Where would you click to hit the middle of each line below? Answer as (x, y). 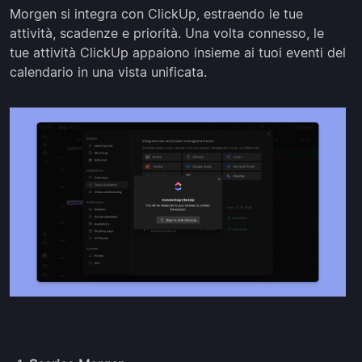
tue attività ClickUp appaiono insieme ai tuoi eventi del (178, 52)
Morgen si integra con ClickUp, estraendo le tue (156, 13)
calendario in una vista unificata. (108, 72)
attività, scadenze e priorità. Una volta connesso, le (167, 33)
